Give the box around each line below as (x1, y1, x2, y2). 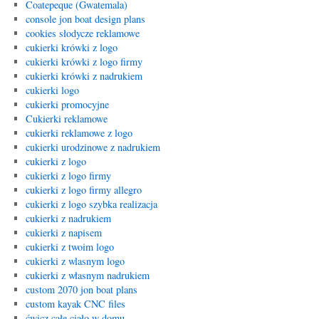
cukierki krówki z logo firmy (25, 55, 142, 68)
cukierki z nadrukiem (25, 211, 111, 225)
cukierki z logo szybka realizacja (25, 197, 157, 211)
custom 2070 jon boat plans (25, 283, 137, 296)
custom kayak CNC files (25, 297, 125, 310)
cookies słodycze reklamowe (25, 26, 140, 40)
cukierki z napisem (25, 226, 102, 239)
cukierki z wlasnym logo (25, 254, 125, 268)
